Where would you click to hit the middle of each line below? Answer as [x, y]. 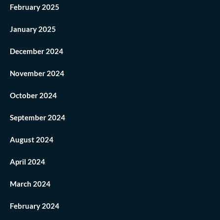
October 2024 [33, 96]
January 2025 [33, 29]
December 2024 [37, 51]
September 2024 [38, 118]
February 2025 [35, 7]
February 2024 [35, 206]
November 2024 [37, 73]
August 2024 [32, 140]
